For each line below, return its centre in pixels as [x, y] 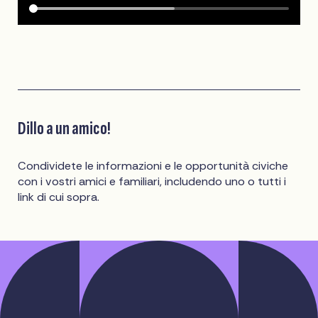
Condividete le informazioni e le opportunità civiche [153, 165]
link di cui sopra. [59, 197]
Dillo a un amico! [65, 128]
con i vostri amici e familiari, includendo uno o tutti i [152, 181]
